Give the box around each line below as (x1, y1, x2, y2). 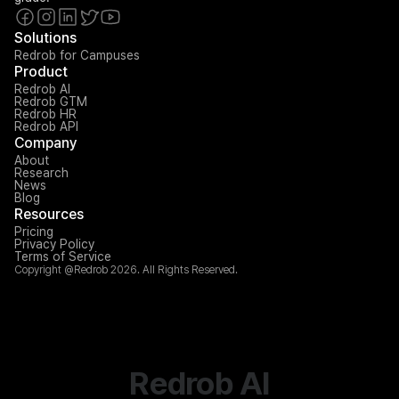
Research (14, 166, 69, 180)
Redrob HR (14, 107, 77, 121)
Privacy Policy (14, 237, 94, 251)
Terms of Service (14, 249, 111, 264)
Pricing (14, 224, 53, 239)
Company (14, 134, 77, 151)
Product (14, 63, 68, 80)
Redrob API (14, 119, 78, 134)
